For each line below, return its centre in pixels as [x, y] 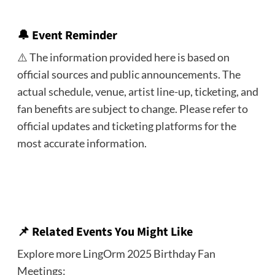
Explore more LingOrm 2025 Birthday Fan [116, 253]
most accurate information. [82, 143]
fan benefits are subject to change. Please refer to [132, 108]
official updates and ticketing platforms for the [126, 126]
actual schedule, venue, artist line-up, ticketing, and [137, 91]
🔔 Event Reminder [67, 35]
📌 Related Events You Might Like [105, 232]
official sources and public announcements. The [129, 74]
